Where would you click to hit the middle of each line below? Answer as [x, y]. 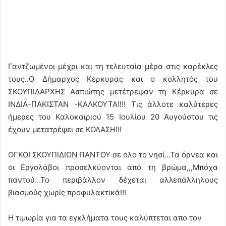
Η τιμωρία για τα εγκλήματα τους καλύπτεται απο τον [105, 217]
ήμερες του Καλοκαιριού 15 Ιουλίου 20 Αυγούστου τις [113, 117]
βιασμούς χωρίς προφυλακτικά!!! [67, 192]
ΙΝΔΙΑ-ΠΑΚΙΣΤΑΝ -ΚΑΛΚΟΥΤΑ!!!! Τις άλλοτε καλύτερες [113, 104]
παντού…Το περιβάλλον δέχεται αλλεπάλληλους [113, 180]
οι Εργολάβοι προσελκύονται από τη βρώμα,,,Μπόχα [113, 167]
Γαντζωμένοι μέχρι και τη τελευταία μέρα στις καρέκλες [113, 66]
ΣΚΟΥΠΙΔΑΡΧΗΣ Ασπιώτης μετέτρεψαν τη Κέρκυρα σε [113, 91]
